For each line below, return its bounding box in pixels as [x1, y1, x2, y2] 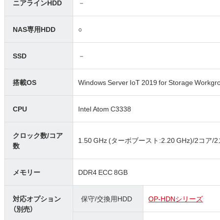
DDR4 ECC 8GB [78, 167, 128, 177]
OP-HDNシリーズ [148, 193, 203, 204]
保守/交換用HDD [81, 193, 133, 204]
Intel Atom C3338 [78, 104, 132, 114]
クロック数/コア [13, 130, 63, 140]
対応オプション [13, 193, 61, 204]
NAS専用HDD [13, 24, 56, 34]
